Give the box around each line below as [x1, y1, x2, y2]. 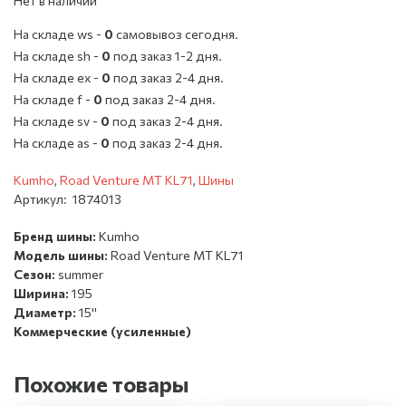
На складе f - [14, 91, 93, 107]
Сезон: [14, 266, 58, 282]
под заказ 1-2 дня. [111, 47, 222, 63]
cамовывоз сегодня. [113, 25, 238, 42]
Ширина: [14, 285, 72, 301]
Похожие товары [14, 370, 188, 397]
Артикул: [14, 190, 72, 207]
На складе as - [14, 134, 101, 150]
